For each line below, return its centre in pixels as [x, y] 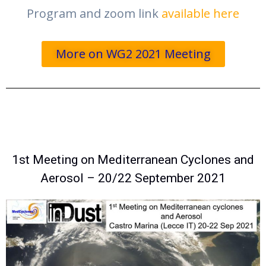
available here [200, 14]
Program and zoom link [94, 14]
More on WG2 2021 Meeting [133, 54]
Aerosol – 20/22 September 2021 [133, 178]
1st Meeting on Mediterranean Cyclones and [133, 160]
